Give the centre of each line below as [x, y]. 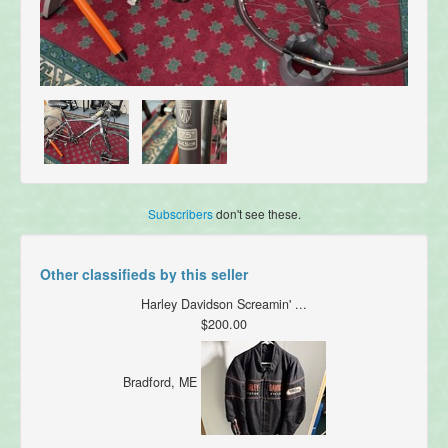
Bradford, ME [161, 382]
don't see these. [256, 214]
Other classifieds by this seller [144, 274]
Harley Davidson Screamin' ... [224, 304]
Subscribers [180, 214]
